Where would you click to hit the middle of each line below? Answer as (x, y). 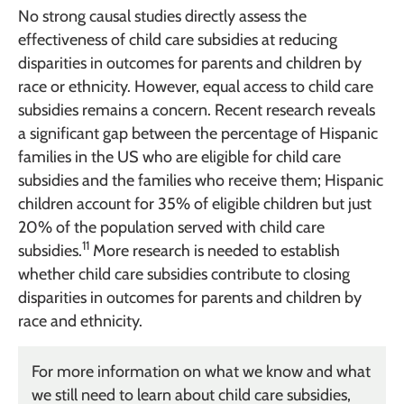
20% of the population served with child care (171, 228)
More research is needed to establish (215, 251)
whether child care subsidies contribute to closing (184, 275)
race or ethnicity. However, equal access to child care (196, 87)
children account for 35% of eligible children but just (195, 204)
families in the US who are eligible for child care (179, 157)
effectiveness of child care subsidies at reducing (178, 40)
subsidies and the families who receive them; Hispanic (201, 181)
